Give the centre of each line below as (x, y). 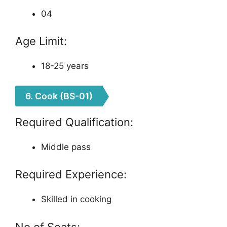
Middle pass (66, 147)
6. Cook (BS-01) (59, 96)
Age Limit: (41, 41)
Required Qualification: (74, 122)
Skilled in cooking (76, 199)
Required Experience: (71, 174)
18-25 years (65, 66)
